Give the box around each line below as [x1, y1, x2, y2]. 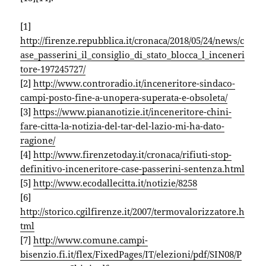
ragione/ [20, 134, 56, 146]
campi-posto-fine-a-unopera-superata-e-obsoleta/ [20, 91, 228, 103]
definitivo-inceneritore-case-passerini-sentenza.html [20, 163, 245, 175]
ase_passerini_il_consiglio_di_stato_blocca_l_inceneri [20, 49, 245, 61]
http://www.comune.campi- [33, 234, 148, 246]
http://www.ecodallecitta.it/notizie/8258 [33, 177, 198, 189]
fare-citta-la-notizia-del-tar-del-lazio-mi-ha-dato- [20, 120, 225, 132]
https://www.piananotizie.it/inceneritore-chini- [33, 106, 232, 118]
